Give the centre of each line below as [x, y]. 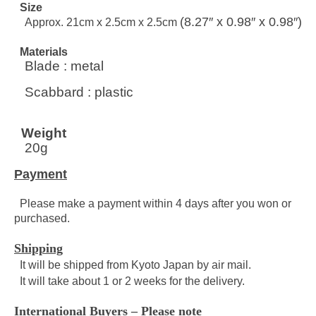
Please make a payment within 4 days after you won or [153, 204]
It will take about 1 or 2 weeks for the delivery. [129, 281]
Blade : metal [59, 66]
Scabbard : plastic [74, 92]
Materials [41, 52]
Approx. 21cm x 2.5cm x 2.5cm [97, 23]
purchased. [42, 219]
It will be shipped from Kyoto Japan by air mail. [133, 265]
